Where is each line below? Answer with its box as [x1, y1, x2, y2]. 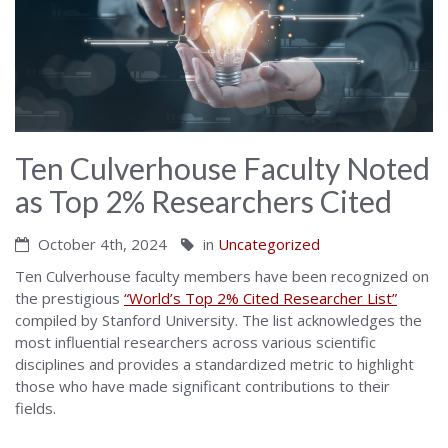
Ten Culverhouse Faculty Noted [15, 150, 430, 187]
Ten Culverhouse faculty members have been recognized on [15, 266, 429, 287]
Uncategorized [218, 234, 320, 255]
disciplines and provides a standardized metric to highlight [15, 354, 414, 375]
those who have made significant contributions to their [15, 376, 390, 397]
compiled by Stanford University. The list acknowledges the [15, 310, 422, 331]
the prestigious [15, 288, 124, 309]
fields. [15, 398, 56, 419]
